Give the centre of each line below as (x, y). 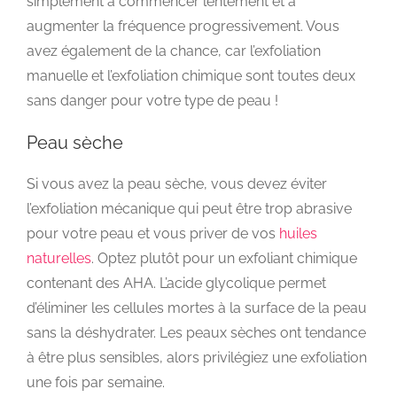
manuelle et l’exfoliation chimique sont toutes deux (191, 75)
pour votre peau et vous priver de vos (153, 234)
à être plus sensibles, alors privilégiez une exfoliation (197, 358)
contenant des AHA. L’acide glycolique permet (176, 284)
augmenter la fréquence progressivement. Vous (183, 26)
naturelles (59, 259)
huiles (298, 234)
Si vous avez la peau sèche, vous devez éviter (177, 184)
